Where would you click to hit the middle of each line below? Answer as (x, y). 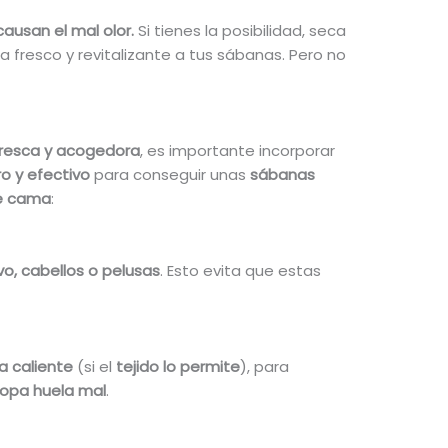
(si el (94, 367)
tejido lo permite (175, 367)
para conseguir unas (169, 175)
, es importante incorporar (237, 151)
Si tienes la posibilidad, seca (241, 31)
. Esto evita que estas (240, 271)
